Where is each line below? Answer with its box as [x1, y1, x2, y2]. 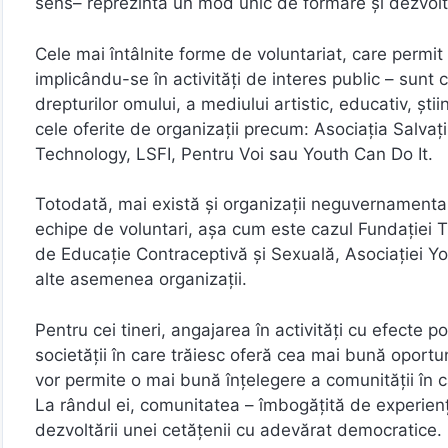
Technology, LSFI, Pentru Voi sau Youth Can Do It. [35, 143, 433, 164]
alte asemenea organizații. [35, 269, 247, 289]
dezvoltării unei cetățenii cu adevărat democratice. [35, 419, 442, 440]
